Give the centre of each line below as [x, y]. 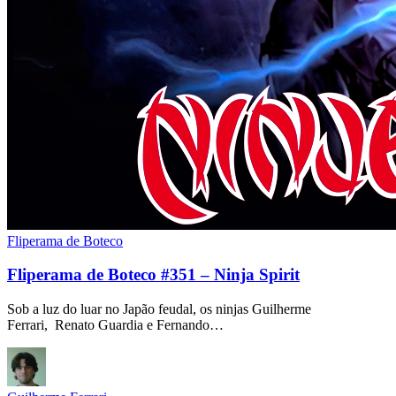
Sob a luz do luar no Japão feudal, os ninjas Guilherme [159, 309]
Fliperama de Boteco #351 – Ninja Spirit [153, 275]
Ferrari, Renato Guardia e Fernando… [115, 325]
